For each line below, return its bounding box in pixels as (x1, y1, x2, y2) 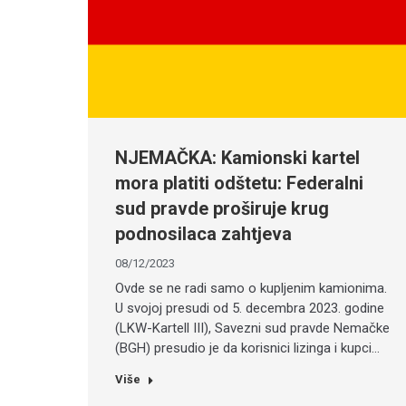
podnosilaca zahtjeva (115, 223, 292, 246)
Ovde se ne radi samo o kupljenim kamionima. (115, 280, 387, 297)
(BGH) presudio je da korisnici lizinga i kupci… (115, 340, 380, 357)
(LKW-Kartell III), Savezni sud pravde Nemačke (115, 320, 390, 337)
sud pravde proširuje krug (115, 198, 329, 220)
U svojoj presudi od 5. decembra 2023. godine (115, 300, 384, 317)
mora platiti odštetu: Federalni (115, 172, 363, 195)
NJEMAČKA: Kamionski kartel (115, 147, 360, 169)
